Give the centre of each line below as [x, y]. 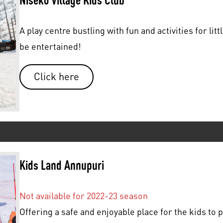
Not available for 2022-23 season [83, 195]
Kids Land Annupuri [61, 165]
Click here [56, 77]
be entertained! [50, 46]
